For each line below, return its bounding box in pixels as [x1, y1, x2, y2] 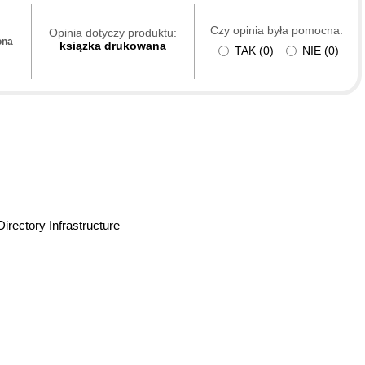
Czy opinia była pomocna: [209, 24, 343, 37]
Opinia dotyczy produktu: [49, 26, 177, 40]
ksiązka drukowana [59, 39, 166, 53]
